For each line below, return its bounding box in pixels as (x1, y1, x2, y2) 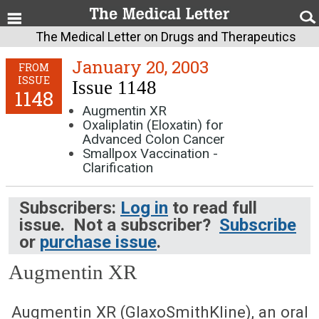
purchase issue (40, 231, 157, 252)
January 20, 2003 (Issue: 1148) (9, 294, 170, 309)
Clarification (83, 159, 153, 176)
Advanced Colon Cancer (83, 131, 225, 147)
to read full (168, 197, 257, 218)
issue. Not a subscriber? (19, 214, 219, 235)
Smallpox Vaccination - (83, 145, 218, 162)
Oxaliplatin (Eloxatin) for (83, 117, 224, 133)
